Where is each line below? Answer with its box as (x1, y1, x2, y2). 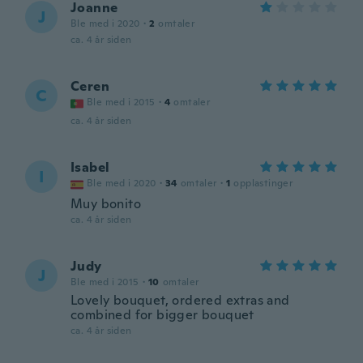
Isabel (70, 159, 110, 176)
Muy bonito (70, 195, 141, 212)
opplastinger (233, 177, 293, 190)
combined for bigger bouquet (70, 306, 254, 323)
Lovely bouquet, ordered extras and (70, 292, 290, 309)
